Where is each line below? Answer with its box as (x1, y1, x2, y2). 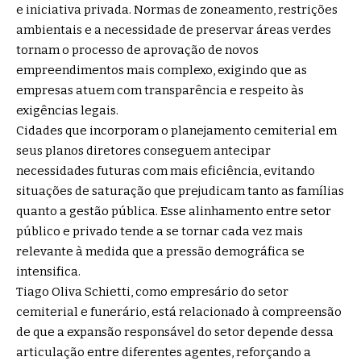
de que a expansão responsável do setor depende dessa (16, 325, 334, 340)
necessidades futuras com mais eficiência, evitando (16, 164, 315, 179)
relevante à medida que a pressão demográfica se (16, 244, 305, 259)
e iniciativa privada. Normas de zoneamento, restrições (16, 2, 338, 18)
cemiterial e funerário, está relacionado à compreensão (16, 305, 342, 320)
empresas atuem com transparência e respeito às (16, 83, 304, 98)
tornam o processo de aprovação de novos (16, 43, 259, 58)
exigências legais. (16, 103, 118, 118)
